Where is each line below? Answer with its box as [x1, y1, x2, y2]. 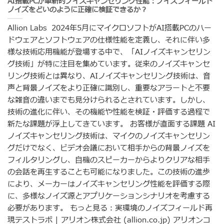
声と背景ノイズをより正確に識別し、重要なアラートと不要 [7, 82, 210, 94]
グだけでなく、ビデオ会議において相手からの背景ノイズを [7, 142, 210, 154]
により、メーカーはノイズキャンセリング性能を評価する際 [7, 178, 210, 190]
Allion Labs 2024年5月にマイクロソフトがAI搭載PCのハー [7, 22, 211, 34]
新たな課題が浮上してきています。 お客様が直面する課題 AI [7, 118, 215, 130]
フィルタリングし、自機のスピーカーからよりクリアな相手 [7, 154, 210, 166]
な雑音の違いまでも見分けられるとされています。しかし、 [7, 94, 210, 106]
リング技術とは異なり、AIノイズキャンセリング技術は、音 [7, 70, 210, 82]
